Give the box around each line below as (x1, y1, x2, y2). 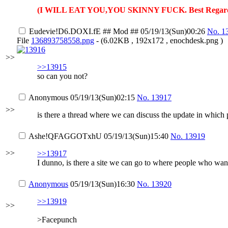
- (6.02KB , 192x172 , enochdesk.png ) (94, 36, 223, 45)
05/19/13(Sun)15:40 (102, 132, 170, 140)
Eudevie (29, 27, 55, 36)
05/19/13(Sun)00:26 (140, 27, 207, 36)
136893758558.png (31, 36, 94, 45)
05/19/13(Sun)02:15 (68, 93, 137, 102)
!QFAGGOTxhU (45, 132, 102, 140)
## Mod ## (103, 27, 140, 36)
